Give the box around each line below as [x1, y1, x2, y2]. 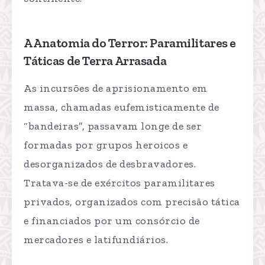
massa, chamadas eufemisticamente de [24, 101, 219, 114]
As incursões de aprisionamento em [24, 82, 208, 95]
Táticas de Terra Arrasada [24, 53, 167, 69]
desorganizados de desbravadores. [24, 157, 196, 171]
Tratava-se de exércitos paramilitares [24, 176, 215, 190]
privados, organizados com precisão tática [24, 195, 240, 209]
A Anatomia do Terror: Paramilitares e [24, 35, 236, 51]
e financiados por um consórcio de [24, 214, 200, 228]
